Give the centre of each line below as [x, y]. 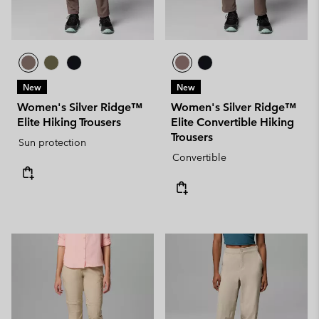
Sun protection [52, 142]
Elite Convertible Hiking [232, 122]
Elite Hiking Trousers [69, 122]
